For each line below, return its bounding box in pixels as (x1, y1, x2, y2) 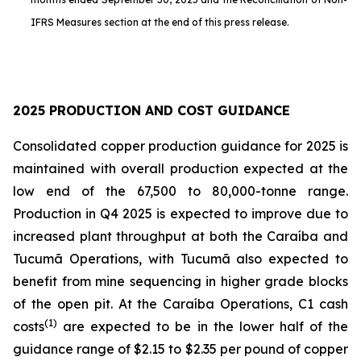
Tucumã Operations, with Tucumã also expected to (13, 251, 348, 267)
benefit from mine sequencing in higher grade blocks (13, 273, 348, 289)
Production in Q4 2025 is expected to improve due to (13, 205, 348, 222)
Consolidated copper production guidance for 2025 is (13, 138, 348, 154)
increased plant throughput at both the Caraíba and (13, 228, 348, 244)
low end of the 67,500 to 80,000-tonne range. (13, 183, 348, 199)
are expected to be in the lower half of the (57, 318, 348, 334)
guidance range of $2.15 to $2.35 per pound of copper (13, 341, 348, 357)
